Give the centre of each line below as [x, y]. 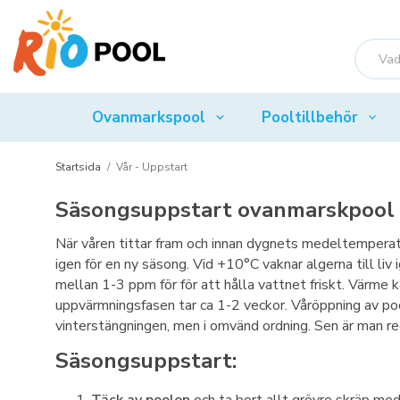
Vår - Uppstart [152, 167]
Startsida [78, 167]
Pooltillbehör [309, 117]
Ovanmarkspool [148, 117]
